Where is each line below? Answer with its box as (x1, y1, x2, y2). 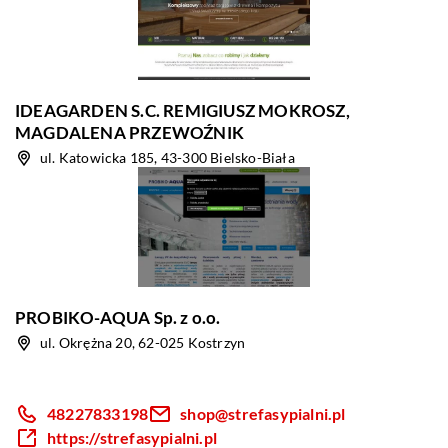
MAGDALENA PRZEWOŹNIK (15, 122, 244, 143)
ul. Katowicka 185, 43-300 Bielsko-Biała (40, 149, 295, 166)
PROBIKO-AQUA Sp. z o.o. (15, 307, 221, 328)
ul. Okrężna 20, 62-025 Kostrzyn (40, 334, 246, 351)
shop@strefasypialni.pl (180, 404, 346, 423)
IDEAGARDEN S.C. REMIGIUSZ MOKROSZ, (15, 100, 350, 121)
